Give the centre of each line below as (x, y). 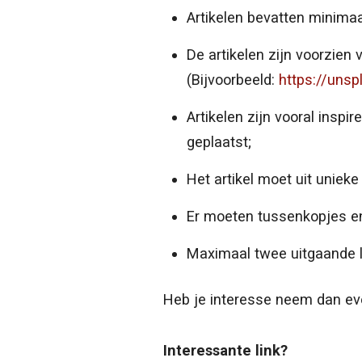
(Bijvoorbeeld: (232, 80)
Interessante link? (225, 350)
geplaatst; (219, 142)
